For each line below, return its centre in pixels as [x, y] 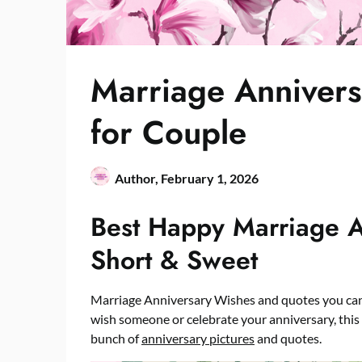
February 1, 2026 [210, 178]
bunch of [116, 338]
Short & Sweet [174, 260]
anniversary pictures [198, 338]
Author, [138, 178]
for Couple [168, 132]
